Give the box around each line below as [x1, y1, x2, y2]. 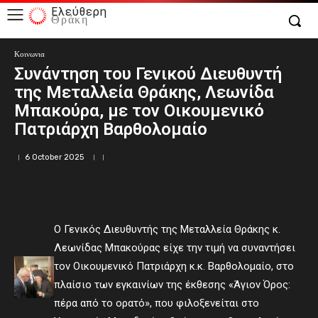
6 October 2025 [25, 153, 84, 162]
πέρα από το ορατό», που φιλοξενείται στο [54, 297, 260, 309]
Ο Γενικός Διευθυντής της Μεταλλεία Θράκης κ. [54, 223, 281, 236]
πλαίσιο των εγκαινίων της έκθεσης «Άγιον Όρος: [54, 278, 291, 291]
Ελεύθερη [51, 3, 106, 18]
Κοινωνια [14, 49, 45, 59]
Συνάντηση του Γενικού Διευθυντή [14, 64, 282, 84]
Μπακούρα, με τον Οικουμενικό [14, 101, 264, 121]
